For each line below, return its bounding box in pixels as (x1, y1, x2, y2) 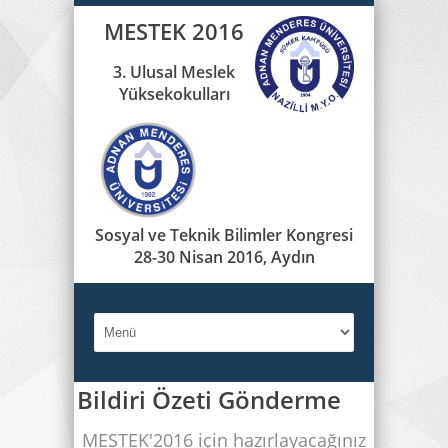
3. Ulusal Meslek (113, 61, 236, 83)
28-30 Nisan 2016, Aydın (133, 246, 315, 268)
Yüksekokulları (118, 83, 230, 105)
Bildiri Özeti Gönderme (77, 383, 341, 416)
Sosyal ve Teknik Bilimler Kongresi (95, 224, 353, 246)
